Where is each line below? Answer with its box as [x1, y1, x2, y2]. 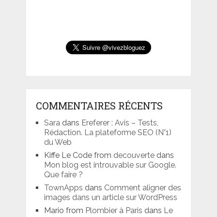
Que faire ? [44, 170, 83, 179]
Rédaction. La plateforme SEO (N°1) [44, 127, 171, 137]
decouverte [113, 150, 155, 160]
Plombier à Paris [85, 205, 142, 215]
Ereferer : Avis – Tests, [81, 118, 158, 127]
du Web [44, 137, 72, 147]
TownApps [44, 183, 83, 192]
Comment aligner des [104, 183, 181, 192]
